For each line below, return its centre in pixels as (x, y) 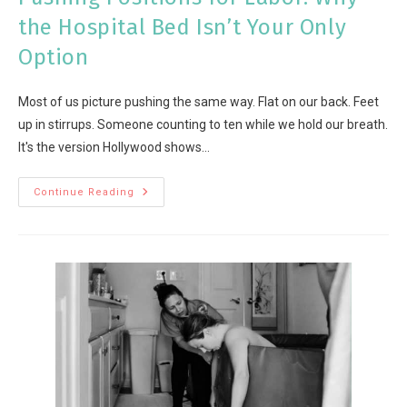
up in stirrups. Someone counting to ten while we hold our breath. (203, 125)
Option (54, 58)
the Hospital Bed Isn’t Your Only (183, 28)
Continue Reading (84, 193)
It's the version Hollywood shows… (114, 148)
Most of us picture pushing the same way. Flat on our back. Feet (199, 102)
